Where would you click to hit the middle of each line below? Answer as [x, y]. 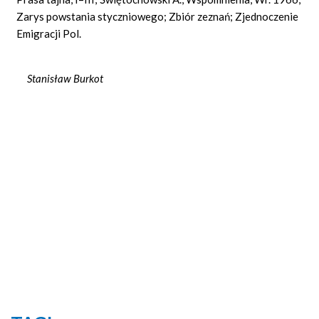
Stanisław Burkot [60, 78]
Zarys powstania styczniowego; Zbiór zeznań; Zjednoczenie [158, 16]
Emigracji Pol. [49, 33]
